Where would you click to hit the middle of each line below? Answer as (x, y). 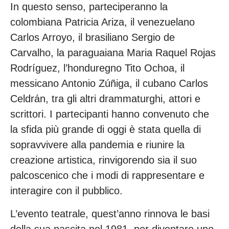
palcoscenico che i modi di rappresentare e (107, 176)
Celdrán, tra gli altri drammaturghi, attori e (105, 99)
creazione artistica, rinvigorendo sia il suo (104, 160)
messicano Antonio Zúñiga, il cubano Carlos (109, 84)
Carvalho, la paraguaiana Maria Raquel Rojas (113, 53)
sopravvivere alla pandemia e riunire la (97, 145)
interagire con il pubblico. (66, 191)
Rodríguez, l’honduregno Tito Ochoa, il (97, 68)
